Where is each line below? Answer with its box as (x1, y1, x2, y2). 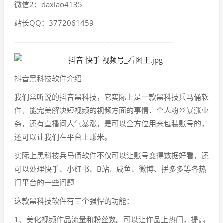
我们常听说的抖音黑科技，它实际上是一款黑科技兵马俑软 (14, 92, 209, 102)
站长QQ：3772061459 (14, 18, 94, 28)
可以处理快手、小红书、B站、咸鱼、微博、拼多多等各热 (14, 164, 206, 174)
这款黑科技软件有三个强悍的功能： (14, 196, 134, 206)
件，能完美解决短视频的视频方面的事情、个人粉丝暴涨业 (14, 105, 209, 115)
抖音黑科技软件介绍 (14, 73, 82, 83)
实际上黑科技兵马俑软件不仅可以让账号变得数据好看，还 (14, 150, 209, 160)
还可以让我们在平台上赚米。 (14, 132, 111, 142)
